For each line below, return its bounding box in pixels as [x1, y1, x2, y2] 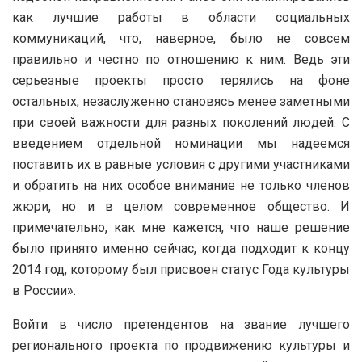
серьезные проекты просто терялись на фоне [12, 72, 350, 88]
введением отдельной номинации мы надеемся [12, 135, 350, 151]
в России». [12, 282, 76, 298]
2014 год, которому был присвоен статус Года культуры [12, 261, 350, 277]
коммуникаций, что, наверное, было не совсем [12, 30, 350, 46]
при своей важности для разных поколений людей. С [12, 114, 350, 130]
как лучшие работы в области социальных [12, 9, 350, 25]
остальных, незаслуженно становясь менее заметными [12, 93, 350, 109]
